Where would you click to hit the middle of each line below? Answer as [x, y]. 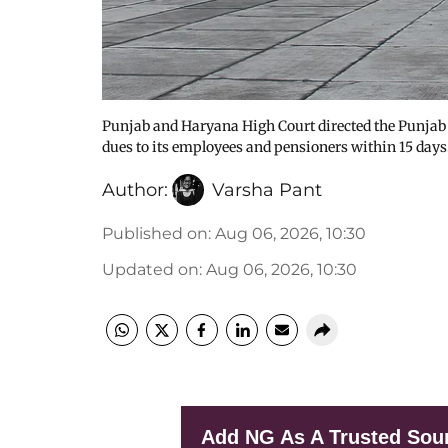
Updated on [150, 269]
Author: [135, 189]
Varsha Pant [267, 189]
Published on [155, 233]
